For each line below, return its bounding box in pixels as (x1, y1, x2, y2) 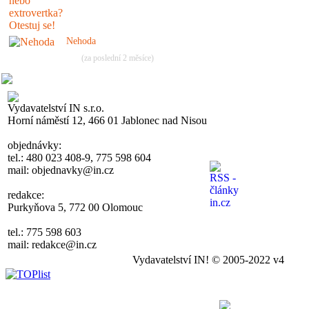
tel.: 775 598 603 (8, 226, 81, 238)
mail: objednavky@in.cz (8, 163, 114, 176)
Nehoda (66, 35, 96, 46)
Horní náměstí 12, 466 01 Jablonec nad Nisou (8, 114, 207, 126)
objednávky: (8, 139, 61, 151)
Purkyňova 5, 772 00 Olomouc (8, 201, 143, 213)
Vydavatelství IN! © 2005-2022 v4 (132, 253, 284, 266)
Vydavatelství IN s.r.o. (8, 101, 104, 114)
